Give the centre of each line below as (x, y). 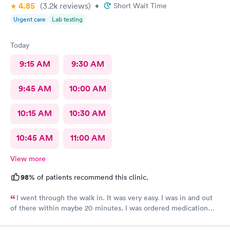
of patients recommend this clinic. (92, 177)
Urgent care (30, 19)
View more (28, 158)
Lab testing (67, 19)
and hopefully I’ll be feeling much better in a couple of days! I (111, 218)
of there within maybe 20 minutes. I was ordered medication (109, 208)
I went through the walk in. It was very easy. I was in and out (114, 197)
